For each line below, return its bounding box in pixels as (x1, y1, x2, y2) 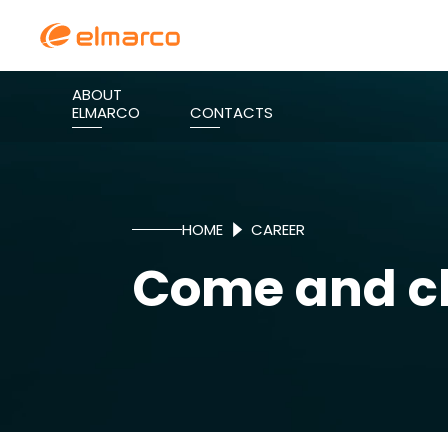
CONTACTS (190, 102, 273, 123)
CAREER (251, 219, 305, 240)
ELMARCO (72, 102, 140, 123)
